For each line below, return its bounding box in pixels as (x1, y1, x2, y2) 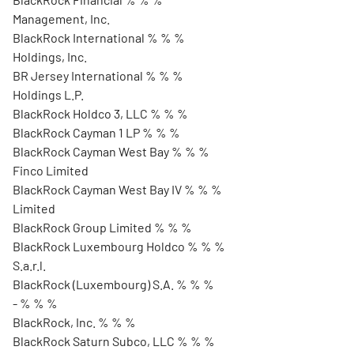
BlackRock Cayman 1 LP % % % (13, 125, 180, 140)
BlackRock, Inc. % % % (13, 314, 136, 330)
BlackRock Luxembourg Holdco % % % (13, 239, 225, 254)
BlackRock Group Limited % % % (13, 220, 192, 235)
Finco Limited (13, 163, 88, 178)
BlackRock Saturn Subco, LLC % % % (13, 333, 215, 348)
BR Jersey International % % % (13, 68, 183, 83)
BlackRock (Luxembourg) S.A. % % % (13, 277, 214, 292)
